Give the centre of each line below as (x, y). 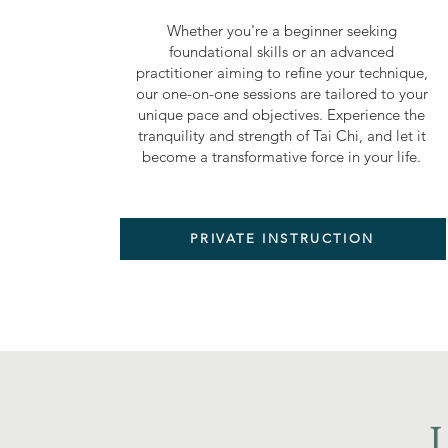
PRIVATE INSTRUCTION (282, 239)
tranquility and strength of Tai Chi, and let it (281, 135)
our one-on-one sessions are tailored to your (281, 93)
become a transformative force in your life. (282, 156)
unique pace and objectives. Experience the (282, 114)
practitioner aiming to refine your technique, (281, 72)
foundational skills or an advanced (282, 51)
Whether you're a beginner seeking (281, 30)
